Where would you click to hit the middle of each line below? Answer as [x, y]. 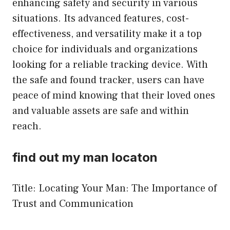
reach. [27, 126]
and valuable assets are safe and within [101, 111]
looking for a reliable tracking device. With [110, 64]
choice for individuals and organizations [105, 49]
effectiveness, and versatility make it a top [107, 34]
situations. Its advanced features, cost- [101, 18]
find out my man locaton [85, 157]
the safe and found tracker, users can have [108, 80]
